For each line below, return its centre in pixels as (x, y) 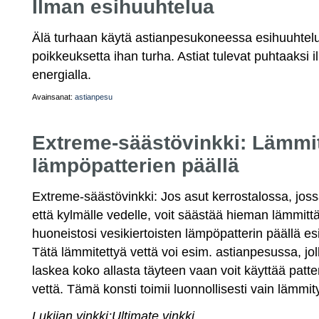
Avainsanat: (53, 97)
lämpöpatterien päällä (136, 166)
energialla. (62, 74)
